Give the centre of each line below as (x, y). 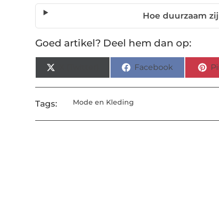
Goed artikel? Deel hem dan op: (113, 43)
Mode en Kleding (103, 102)
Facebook (154, 67)
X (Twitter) (79, 67)
